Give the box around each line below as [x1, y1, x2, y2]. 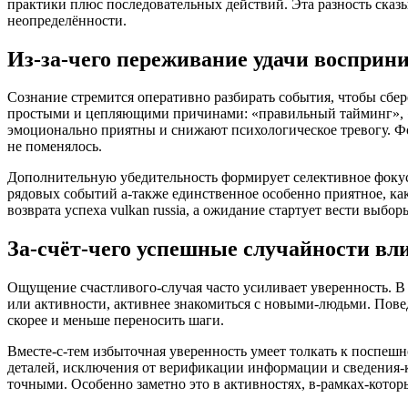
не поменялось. [7, 138, 102, 155]
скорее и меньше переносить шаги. [7, 312, 224, 329]
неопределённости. [7, 12, 127, 28]
